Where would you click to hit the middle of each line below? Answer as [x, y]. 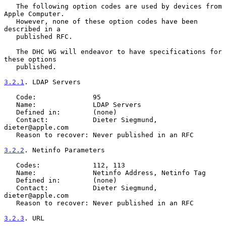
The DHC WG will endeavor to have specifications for [10, 51]
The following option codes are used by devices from [10, 6]
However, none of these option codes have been [10, 21]
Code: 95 [10, 97]
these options [30, 59]
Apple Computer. [34, 14]
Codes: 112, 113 [10, 165]
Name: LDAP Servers [10, 104]
